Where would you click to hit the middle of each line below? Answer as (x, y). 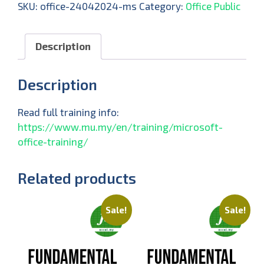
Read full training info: (68, 112)
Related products (77, 178)
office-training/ (53, 142)
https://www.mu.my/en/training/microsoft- (120, 127)
